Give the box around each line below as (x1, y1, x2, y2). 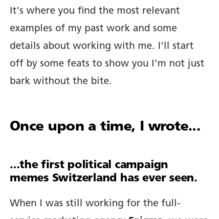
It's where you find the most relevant (10, 6, 180, 16)
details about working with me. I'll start (10, 42, 194, 51)
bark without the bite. (10, 77, 112, 87)
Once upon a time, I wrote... (10, 120, 201, 134)
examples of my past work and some (10, 24, 177, 34)
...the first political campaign (10, 160, 169, 171)
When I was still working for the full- (10, 199, 180, 209)
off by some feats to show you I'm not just (10, 59, 204, 69)
